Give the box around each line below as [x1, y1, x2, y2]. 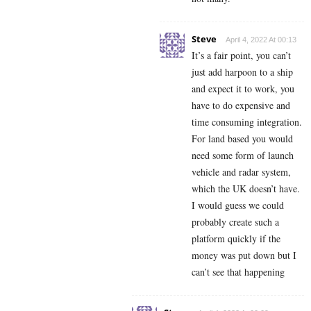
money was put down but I [192, 249, 296, 262]
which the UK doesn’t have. [192, 182, 300, 196]
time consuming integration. [192, 115, 302, 129]
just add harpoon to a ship [192, 65, 293, 79]
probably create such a [192, 215, 279, 229]
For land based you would [192, 132, 293, 146]
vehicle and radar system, [192, 165, 291, 179]
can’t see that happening [192, 265, 285, 279]
